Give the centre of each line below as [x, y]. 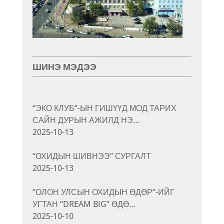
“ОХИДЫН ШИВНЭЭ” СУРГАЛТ [91, 156]
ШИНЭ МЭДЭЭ [64, 66]
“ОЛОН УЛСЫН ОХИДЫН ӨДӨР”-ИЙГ [103, 192]
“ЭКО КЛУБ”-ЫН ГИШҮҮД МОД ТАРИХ [104, 108]
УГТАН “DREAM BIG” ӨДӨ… [84, 204]
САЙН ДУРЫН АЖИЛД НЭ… [86, 120]
